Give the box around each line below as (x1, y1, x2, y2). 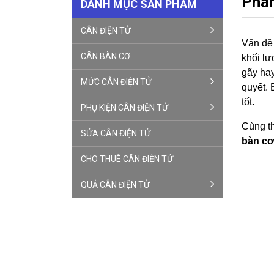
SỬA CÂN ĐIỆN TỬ (81, 128, 150, 138)
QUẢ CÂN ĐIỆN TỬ (81, 180, 150, 190)
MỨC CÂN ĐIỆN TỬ (81, 77, 152, 87)
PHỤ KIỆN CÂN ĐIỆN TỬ (81, 103, 168, 113)
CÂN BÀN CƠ (81, 51, 130, 61)
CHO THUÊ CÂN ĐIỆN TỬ (81, 154, 173, 164)
